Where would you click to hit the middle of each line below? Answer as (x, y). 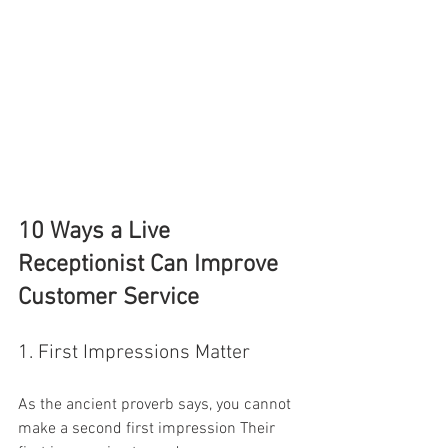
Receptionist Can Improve (151, 264)
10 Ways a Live (97, 231)
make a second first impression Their (148, 428)
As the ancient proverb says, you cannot (156, 404)
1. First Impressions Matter (134, 352)
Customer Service (108, 297)
